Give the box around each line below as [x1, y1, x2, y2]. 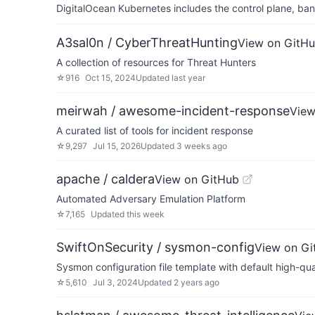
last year [172, 72, 205, 83]
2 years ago [174, 277, 219, 288]
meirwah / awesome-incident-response [56, 103, 290, 118]
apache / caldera [56, 172, 155, 186]
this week [127, 209, 165, 219]
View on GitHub [155, 172, 239, 186]
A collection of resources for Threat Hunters [56, 56, 256, 68]
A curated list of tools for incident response [56, 124, 253, 136]
